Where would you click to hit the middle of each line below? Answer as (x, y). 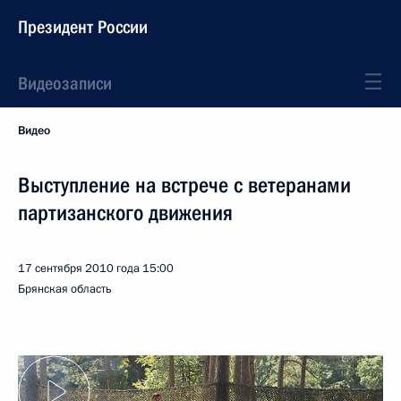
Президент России (83, 27)
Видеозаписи (65, 83)
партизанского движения (125, 213)
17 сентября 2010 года (79, 269)
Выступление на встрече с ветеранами (184, 185)
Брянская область (65, 289)
